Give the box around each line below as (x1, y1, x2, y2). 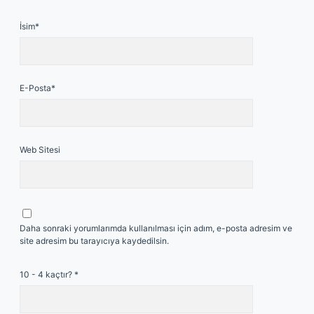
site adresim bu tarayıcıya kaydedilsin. (20, 235, 169, 246)
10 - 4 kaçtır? (20, 269, 74, 280)
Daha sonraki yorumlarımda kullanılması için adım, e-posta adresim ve (20, 223, 292, 233)
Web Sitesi (20, 144, 60, 155)
